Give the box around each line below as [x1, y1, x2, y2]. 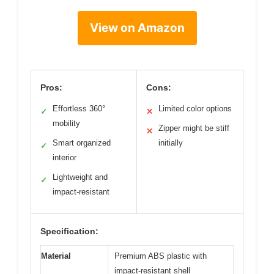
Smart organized [53, 138, 111, 147]
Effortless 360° [53, 104, 105, 113]
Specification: [40, 226, 98, 236]
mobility [53, 119, 80, 128]
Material [41, 251, 71, 261]
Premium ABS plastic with [114, 251, 207, 261]
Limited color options [158, 104, 232, 113]
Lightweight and [53, 172, 108, 182]
